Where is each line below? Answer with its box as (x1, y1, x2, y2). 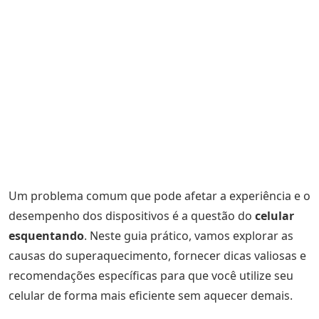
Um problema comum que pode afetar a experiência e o (9, 188, 310, 204)
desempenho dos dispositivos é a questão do (9, 208, 255, 224)
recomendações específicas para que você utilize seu (9, 268, 293, 283)
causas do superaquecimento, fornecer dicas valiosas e (9, 248, 306, 263)
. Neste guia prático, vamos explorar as (84, 228, 293, 244)
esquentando (9, 228, 84, 244)
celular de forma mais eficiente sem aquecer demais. (9, 288, 293, 303)
